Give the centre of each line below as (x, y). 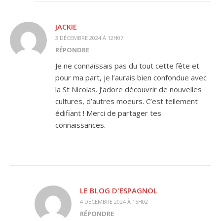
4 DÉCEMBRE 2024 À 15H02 (114, 202)
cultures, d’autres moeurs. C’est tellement (127, 101)
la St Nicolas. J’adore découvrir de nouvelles (129, 89)
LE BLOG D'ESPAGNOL (119, 190)
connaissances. (80, 125)
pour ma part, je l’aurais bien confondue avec (131, 77)
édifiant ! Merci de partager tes (108, 113)
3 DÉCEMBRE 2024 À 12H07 (89, 38)
